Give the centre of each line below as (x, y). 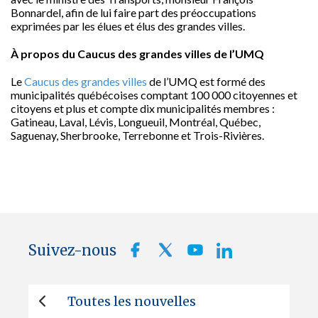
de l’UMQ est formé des (206, 81)
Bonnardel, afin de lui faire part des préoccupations (133, 12)
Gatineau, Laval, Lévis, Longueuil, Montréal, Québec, (136, 122)
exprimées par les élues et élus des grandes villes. (128, 26)
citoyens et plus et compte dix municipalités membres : (143, 108)
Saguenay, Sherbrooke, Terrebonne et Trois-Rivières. (137, 135)
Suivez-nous (72, 250)
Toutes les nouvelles (132, 301)
